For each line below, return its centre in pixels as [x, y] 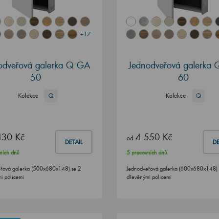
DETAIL [74, 142]
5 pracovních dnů [147, 153]
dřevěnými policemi [149, 177]
